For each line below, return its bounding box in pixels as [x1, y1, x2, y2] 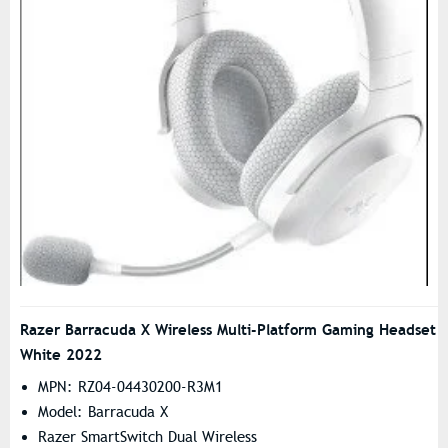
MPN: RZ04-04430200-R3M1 [38, 377, 223, 396]
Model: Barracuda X [38, 402, 168, 421]
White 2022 [20, 344, 102, 364]
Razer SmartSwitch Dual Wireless [38, 427, 257, 446]
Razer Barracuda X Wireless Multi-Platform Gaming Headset [20, 319, 436, 339]
